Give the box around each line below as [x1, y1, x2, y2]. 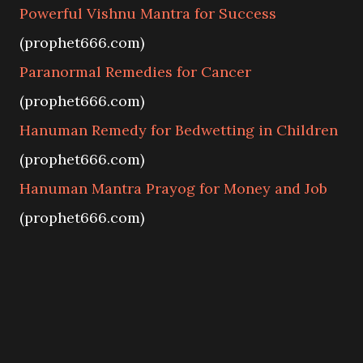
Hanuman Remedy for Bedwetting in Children [19, 121, 338, 139]
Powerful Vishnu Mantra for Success [19, 4, 276, 23]
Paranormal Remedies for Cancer [19, 62, 251, 81]
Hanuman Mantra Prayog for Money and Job [19, 179, 327, 198]
